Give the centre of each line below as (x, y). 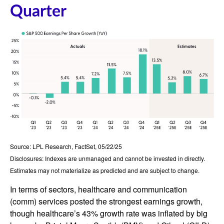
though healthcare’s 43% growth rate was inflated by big (109, 213)
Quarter (38, 11)
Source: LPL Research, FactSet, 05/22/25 (66, 146)
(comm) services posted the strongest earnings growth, (106, 201)
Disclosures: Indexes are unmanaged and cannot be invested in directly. (107, 158)
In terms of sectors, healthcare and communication (98, 189)
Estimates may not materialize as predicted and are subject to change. (105, 170)
